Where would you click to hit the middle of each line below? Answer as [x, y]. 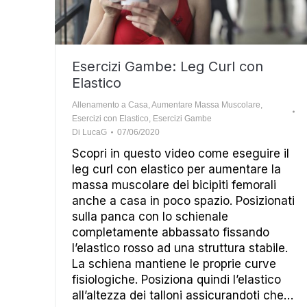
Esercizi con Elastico [110, 119]
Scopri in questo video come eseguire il [181, 153]
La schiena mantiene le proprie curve [174, 264]
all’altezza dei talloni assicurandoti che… [183, 295]
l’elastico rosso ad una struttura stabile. [180, 248]
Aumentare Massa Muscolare [206, 105]
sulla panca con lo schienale [150, 217]
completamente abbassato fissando [171, 232]
